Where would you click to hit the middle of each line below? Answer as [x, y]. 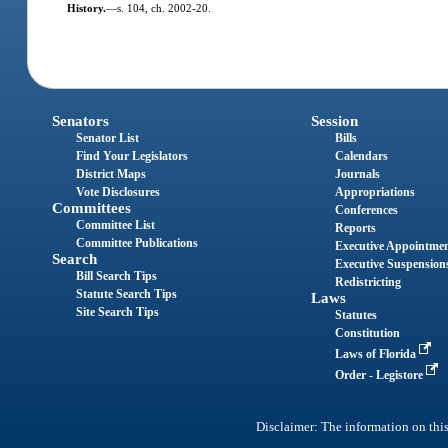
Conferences [366, 209]
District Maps [111, 173]
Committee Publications [137, 242]
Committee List [116, 224]
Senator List [108, 137]
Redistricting [367, 281]
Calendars [361, 155]
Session [334, 120]
